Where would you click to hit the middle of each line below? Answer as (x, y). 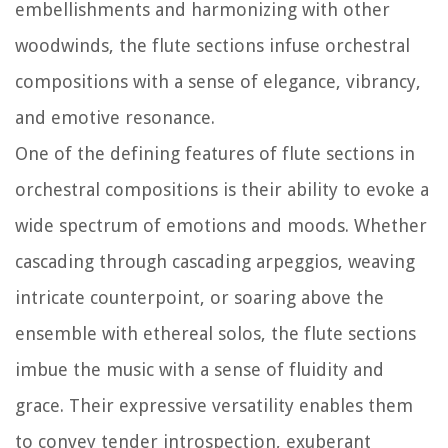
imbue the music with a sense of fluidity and (199, 369)
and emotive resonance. (115, 117)
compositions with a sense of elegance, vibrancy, (218, 81)
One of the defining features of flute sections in (215, 153)
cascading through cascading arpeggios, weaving (215, 261)
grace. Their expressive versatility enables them (214, 405)
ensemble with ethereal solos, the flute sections (215, 333)
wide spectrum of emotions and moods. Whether (221, 225)
